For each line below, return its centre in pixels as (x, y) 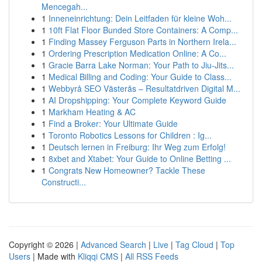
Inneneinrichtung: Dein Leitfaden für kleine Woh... (140, 18)
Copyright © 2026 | (45, 244)
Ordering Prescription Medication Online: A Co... (137, 53)
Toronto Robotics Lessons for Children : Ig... (130, 135)
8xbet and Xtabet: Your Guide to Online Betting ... (140, 158)
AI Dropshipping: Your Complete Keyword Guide (137, 100)
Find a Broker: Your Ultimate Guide (113, 123)
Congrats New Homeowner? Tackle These (127, 170)
